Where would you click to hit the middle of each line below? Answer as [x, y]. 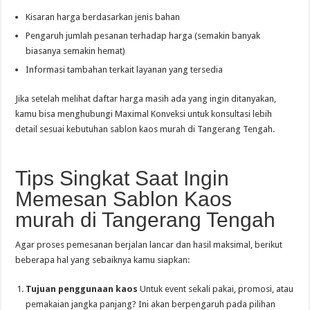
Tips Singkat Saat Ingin [122, 178]
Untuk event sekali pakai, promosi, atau [216, 289]
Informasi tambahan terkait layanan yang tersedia [125, 70]
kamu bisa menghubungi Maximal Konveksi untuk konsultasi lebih [144, 114]
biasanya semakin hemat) [76, 51]
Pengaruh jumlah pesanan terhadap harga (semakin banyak [143, 36]
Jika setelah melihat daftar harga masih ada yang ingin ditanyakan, [146, 99]
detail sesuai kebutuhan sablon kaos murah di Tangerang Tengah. [145, 129]
